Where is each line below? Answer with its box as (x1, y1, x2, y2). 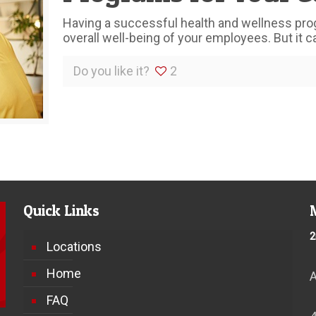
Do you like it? (73, 63, 150, 78)
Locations (46, 238, 102, 254)
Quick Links (23, 201, 99, 219)
